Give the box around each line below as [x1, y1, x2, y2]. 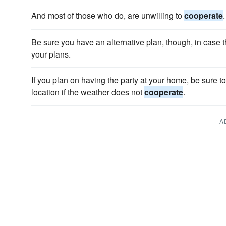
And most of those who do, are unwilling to [31, 10, 184, 21]
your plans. [31, 48, 71, 60]
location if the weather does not [31, 86, 144, 98]
